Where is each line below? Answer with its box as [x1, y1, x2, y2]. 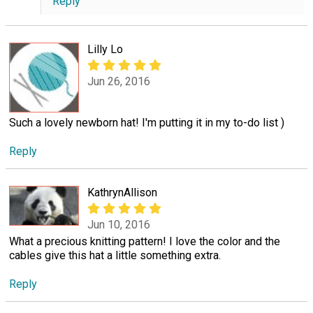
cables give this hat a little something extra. [9, 248, 221, 262]
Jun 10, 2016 [87, 218, 150, 232]
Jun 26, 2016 [87, 75, 150, 89]
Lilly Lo [87, 42, 123, 56]
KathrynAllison [87, 185, 157, 199]
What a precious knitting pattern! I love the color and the [9, 234, 280, 248]
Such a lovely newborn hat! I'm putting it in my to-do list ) [9, 115, 284, 129]
